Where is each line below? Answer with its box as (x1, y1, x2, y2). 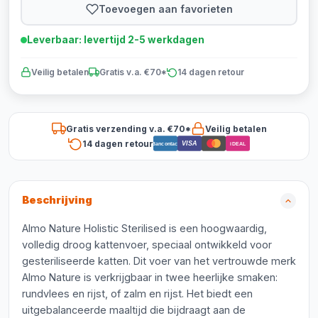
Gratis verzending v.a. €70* (65, 123, 191, 134)
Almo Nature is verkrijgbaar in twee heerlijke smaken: (22, 271, 278, 283)
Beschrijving (22, 194, 92, 207)
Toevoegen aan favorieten (98, 2, 233, 15)
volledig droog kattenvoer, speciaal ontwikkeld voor (22, 238, 272, 251)
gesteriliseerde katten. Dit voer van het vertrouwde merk (22, 255, 296, 267)
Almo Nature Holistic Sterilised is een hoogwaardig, (22, 222, 267, 234)
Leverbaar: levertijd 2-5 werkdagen (27, 34, 204, 45)
